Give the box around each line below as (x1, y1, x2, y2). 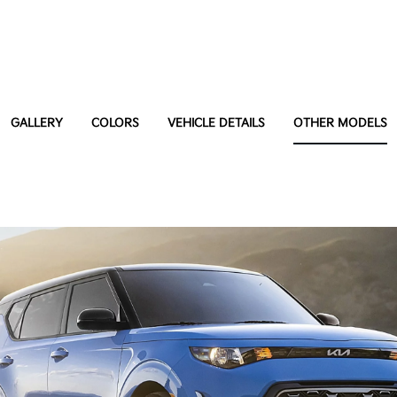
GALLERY (10, 116, 63, 130)
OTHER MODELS (292, 116, 387, 130)
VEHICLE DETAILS (167, 116, 265, 130)
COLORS (90, 116, 139, 130)
